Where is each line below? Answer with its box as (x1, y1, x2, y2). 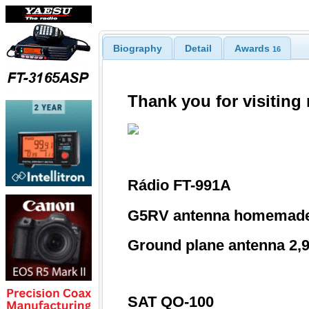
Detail (184, 43, 212, 54)
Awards (234, 43, 272, 54)
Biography (112, 43, 162, 54)
